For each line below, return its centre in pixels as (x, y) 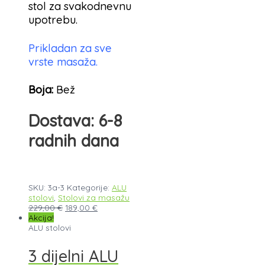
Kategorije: (89, 188)
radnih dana (74, 141)
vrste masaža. (63, 62)
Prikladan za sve (70, 48)
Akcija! (41, 218)
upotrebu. (53, 20)
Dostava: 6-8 (75, 121)
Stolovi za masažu (94, 198)
